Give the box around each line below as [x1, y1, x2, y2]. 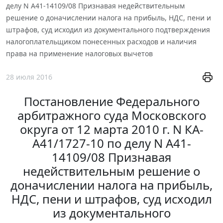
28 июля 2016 [6, 72, 52, 82]
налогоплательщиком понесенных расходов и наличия [6, 36, 197, 46]
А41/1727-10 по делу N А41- [32, 135, 191, 152]
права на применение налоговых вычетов [6, 48, 153, 58]
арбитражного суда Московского [17, 107, 206, 124]
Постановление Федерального [23, 93, 200, 110]
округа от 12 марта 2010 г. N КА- [19, 121, 204, 138]
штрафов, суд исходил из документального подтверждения [6, 24, 210, 34]
